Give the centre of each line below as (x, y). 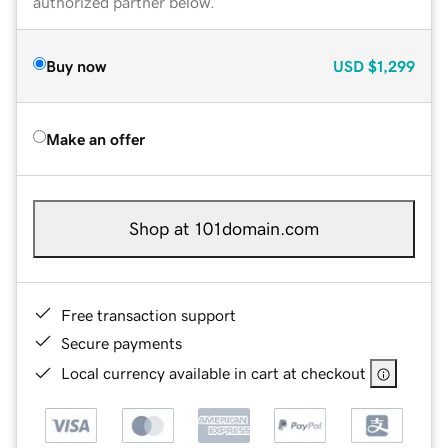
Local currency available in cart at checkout (213, 372)
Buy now (76, 65)
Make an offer (95, 138)
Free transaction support (148, 314)
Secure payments (121, 342)
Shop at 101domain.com (224, 228)
